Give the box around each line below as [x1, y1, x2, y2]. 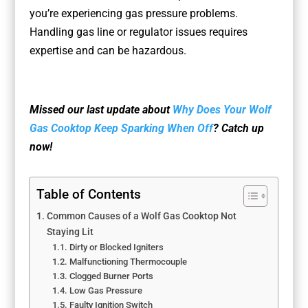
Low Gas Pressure [69, 285, 142, 296]
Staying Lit [47, 226, 94, 239]
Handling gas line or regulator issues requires [29, 25, 247, 39]
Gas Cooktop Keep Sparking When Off [29, 122, 213, 135]
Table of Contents [36, 186, 142, 203]
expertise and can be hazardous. [29, 44, 186, 58]
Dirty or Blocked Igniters [69, 242, 164, 253]
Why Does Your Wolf [172, 103, 272, 117]
